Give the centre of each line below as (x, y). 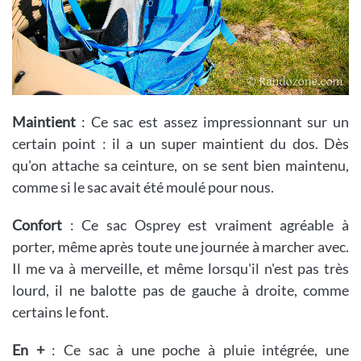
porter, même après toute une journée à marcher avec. (180, 246)
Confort (37, 224)
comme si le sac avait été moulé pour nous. (143, 187)
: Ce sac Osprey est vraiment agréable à (205, 224)
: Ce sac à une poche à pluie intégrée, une (197, 349)
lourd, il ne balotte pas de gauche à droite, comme (180, 290)
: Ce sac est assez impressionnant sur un (212, 121)
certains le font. (60, 311)
